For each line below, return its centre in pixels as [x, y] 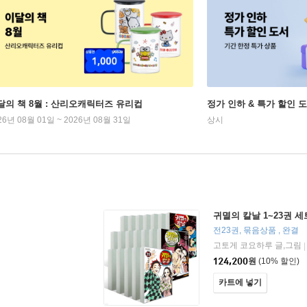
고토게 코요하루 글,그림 [258, 245]
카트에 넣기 [240, 282]
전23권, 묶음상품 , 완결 [256, 230]
